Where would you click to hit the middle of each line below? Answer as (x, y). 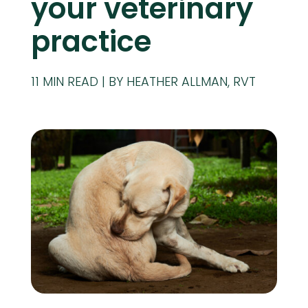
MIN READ (70, 81)
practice (91, 42)
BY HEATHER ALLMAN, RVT (182, 81)
